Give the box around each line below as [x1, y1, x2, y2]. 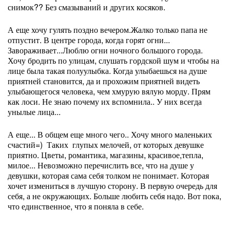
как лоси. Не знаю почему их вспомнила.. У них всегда [8, 95, 202, 107]
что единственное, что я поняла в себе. [8, 200, 144, 212]
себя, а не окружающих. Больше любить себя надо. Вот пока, [8, 190, 221, 202]
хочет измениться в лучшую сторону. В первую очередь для [8, 180, 217, 191]
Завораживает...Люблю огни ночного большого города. [8, 44, 203, 56]
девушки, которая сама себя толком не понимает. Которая [8, 169, 209, 181]
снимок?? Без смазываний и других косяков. [8, 1, 165, 13]
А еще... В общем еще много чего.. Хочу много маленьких [8, 128, 212, 140]
